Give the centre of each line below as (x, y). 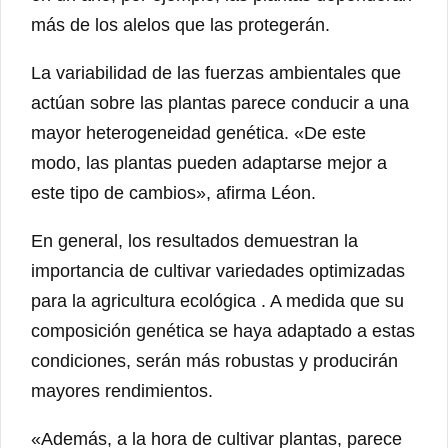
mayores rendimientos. (122, 391)
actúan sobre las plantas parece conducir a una (220, 103)
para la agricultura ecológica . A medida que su (217, 301)
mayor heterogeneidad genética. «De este (198, 133)
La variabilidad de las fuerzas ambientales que (216, 73)
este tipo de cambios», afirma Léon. (173, 193)
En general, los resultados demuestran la (194, 241)
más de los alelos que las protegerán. (180, 25)
